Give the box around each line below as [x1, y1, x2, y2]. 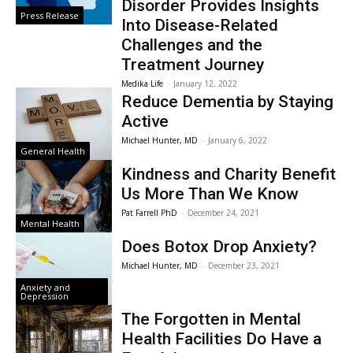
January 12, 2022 [173, 78, 238, 90]
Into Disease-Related [121, 16, 279, 35]
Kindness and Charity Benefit [121, 165, 336, 184]
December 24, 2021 [188, 207, 260, 219]
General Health [20, 145, 86, 158]
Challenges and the [121, 35, 263, 55]
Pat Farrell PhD [121, 207, 178, 219]
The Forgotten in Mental [121, 309, 302, 329]
